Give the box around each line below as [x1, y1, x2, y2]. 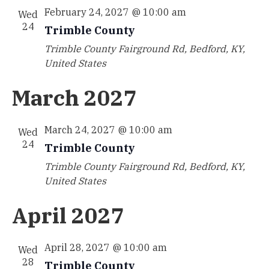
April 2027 [11, 201, 124, 229]
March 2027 [11, 83, 137, 112]
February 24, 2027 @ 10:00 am [44, 6, 186, 18]
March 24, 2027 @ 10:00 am [44, 124, 172, 136]
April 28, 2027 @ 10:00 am [44, 241, 167, 253]
